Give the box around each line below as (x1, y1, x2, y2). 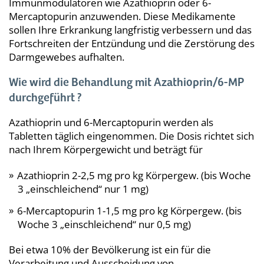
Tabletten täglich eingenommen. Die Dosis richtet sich (9, 128, 254, 143)
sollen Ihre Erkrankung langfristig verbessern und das (9, 22, 252, 37)
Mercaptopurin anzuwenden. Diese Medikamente (9, 9, 236, 23)
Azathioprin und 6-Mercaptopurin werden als (9, 115, 213, 129)
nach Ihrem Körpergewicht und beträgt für (9, 142, 203, 156)
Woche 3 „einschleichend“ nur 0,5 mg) (18, 217, 191, 231)
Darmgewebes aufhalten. (9, 49, 124, 64)
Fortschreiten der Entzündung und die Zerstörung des (9, 36, 255, 50)
